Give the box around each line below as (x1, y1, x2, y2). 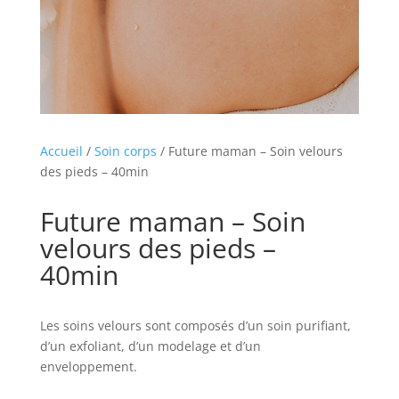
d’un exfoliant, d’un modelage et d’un (39, 338, 261, 355)
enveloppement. (39, 358, 137, 376)
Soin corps (94, 142, 157, 160)
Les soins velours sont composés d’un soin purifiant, (39, 317, 351, 335)
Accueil (39, 142, 83, 160)
